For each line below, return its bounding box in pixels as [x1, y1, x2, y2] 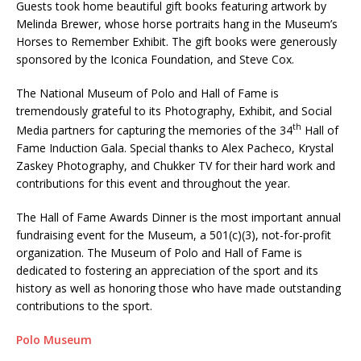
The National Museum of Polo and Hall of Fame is [16, 85, 279, 102]
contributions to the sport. [16, 297, 152, 313]
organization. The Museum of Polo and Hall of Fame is [16, 244, 302, 260]
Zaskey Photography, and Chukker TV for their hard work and [16, 157, 335, 173]
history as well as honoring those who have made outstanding [16, 280, 341, 296]
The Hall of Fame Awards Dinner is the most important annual [16, 209, 341, 225]
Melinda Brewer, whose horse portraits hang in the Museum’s [16, 16, 338, 32]
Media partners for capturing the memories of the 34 [16, 122, 293, 138]
